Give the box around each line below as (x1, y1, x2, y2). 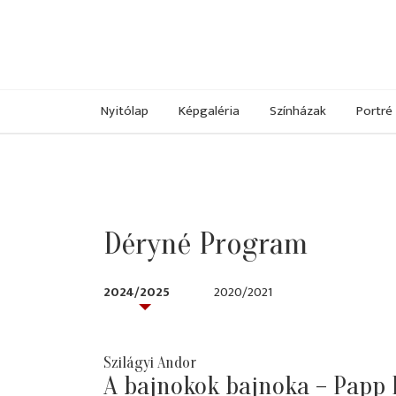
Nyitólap (101, 99, 148, 122)
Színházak (270, 99, 326, 122)
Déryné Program (103, 225, 308, 263)
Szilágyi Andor (103, 354, 196, 373)
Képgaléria (179, 99, 240, 122)
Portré (356, 99, 392, 122)
